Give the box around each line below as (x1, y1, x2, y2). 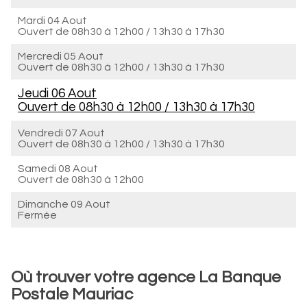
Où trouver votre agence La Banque (11, 269, 281, 286)
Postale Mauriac (11, 286, 133, 303)
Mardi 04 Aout (18, 15, 87, 26)
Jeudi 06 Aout (18, 86, 97, 100)
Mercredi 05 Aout (18, 51, 103, 62)
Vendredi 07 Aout (18, 127, 105, 138)
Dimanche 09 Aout (18, 199, 110, 210)
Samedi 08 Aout (18, 163, 98, 174)
